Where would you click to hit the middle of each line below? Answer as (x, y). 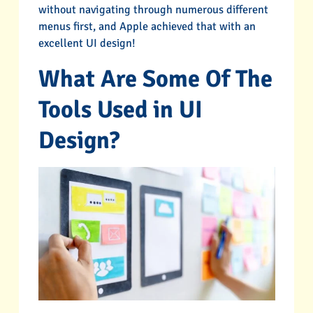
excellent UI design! (87, 44)
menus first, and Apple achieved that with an (147, 27)
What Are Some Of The (155, 79)
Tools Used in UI (120, 109)
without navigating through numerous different (153, 10)
